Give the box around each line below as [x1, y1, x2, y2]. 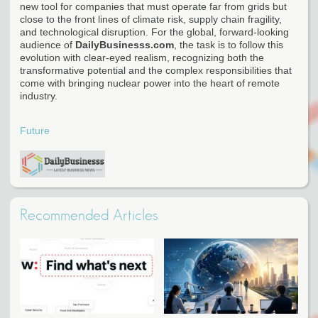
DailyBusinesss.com [75, 38, 174, 50]
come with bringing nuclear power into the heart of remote [20, 77, 280, 89]
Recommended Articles [20, 207, 158, 224]
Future [20, 125, 50, 137]
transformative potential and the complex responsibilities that [20, 64, 292, 76]
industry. [20, 89, 57, 102]
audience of [20, 38, 75, 50]
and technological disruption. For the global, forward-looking [20, 26, 289, 38]
